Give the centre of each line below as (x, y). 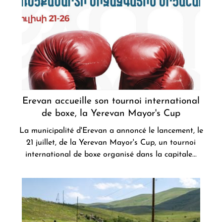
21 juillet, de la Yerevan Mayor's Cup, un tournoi (111, 143)
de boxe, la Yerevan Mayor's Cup (111, 114)
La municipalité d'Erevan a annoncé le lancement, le (111, 131)
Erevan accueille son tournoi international (111, 102)
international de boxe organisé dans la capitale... (111, 155)
